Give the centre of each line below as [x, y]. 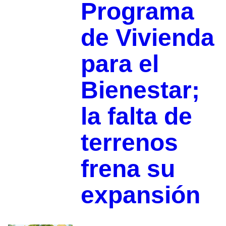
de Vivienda [147, 38]
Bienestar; [140, 90]
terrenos [129, 143]
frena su [128, 169]
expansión [140, 195]
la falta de [136, 117]
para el [120, 64]
